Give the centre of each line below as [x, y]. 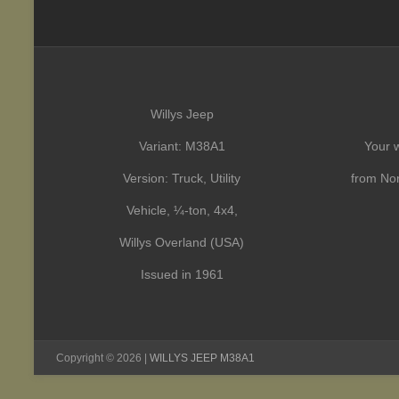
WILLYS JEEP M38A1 [202, 358]
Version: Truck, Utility [182, 178]
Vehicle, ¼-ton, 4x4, [182, 210]
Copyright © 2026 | [103, 358]
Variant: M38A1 [182, 146]
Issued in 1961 [182, 274]
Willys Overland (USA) [182, 242]
